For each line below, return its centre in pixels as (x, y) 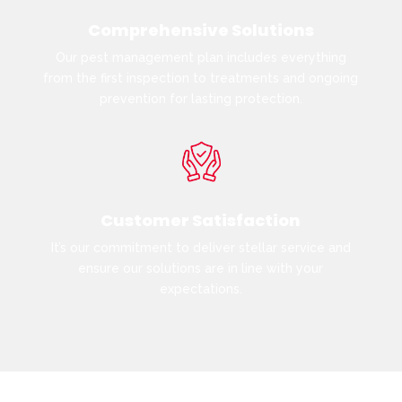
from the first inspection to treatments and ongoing (201, 79)
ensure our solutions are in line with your (201, 268)
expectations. (201, 288)
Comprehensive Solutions (201, 31)
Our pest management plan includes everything (201, 58)
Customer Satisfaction (201, 220)
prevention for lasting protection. (201, 99)
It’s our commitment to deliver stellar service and (201, 247)
